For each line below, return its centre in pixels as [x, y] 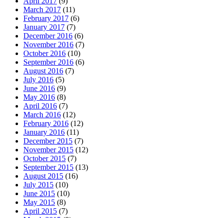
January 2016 [44, 132]
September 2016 [48, 62]
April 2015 [40, 211]
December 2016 [48, 36]
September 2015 [48, 167]
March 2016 [42, 114]
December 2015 [48, 141]
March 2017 [42, 9]
